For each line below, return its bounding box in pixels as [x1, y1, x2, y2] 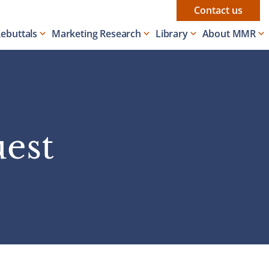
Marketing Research [51, 27, 142, 40]
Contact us [194, 4, 243, 17]
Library [155, 27, 188, 40]
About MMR [202, 27, 256, 40]
